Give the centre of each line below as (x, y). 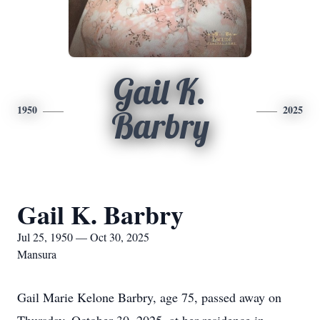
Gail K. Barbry (100, 214)
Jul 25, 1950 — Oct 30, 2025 (83, 237)
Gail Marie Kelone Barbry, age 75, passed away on (149, 297)
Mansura (37, 254)
